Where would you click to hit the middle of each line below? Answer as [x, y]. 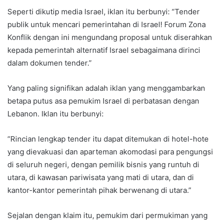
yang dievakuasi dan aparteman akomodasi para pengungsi [110, 152]
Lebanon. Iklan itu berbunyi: [55, 114]
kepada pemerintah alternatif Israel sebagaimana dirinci [104, 50]
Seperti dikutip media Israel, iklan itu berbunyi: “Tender [104, 12]
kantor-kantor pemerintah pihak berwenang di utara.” [99, 190]
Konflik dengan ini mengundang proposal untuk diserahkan [110, 37]
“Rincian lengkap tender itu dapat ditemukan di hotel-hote [108, 139]
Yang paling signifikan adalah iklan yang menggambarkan [106, 88]
